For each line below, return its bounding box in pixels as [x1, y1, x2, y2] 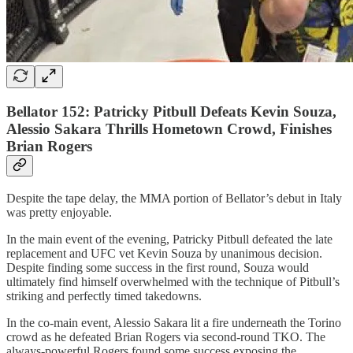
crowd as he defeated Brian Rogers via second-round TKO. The [6, 329, 325, 344]
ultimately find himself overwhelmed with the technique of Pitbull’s [6, 274, 340, 288]
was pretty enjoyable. [6, 205, 112, 219]
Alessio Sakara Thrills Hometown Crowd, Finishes [6, 120, 332, 137]
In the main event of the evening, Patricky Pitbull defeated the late [6, 232, 333, 246]
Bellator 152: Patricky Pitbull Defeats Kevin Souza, [6, 102, 336, 120]
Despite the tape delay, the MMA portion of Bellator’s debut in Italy [6, 191, 342, 205]
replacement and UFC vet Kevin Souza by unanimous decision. [6, 246, 322, 260]
